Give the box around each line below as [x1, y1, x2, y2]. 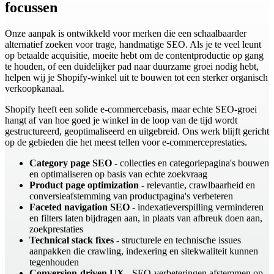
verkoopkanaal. [5, 83, 64, 94]
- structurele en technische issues [114, 235, 241, 246]
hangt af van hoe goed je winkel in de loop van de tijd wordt [5, 115, 237, 126]
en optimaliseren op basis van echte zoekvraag [29, 169, 207, 180]
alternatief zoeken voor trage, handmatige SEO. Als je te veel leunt [5, 39, 261, 50]
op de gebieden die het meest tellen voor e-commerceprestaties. [5, 137, 247, 148]
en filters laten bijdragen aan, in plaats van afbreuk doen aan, [29, 213, 262, 224]
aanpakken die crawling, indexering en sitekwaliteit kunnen [29, 246, 258, 257]
